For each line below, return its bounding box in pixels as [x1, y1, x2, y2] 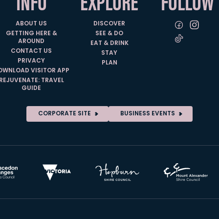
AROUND [18, 37, 44, 46]
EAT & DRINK [90, 39, 129, 48]
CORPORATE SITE [38, 109, 91, 119]
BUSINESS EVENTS [120, 109, 175, 119]
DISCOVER [93, 19, 126, 29]
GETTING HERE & [5, 29, 57, 39]
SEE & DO [95, 29, 124, 39]
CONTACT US [11, 46, 52, 56]
